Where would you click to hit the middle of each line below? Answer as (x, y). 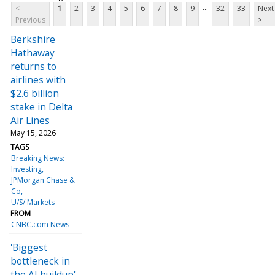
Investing (27, 169)
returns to (33, 66)
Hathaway (33, 52)
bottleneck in (40, 261)
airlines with (38, 79)
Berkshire (33, 39)
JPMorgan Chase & (43, 180)
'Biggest (29, 247)
